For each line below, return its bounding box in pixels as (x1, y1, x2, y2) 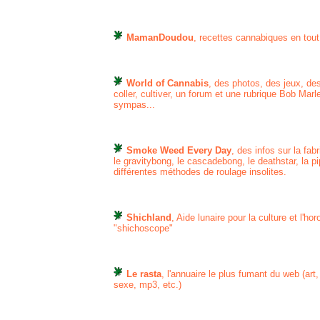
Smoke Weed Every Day (126, 145, 231, 156)
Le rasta (124, 269, 161, 279)
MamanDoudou (126, 32, 194, 43)
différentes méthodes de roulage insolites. (114, 166, 286, 177)
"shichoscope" (114, 223, 173, 234)
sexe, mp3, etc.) (114, 279, 181, 290)
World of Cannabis (126, 78, 209, 89)
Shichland (126, 212, 171, 223)
